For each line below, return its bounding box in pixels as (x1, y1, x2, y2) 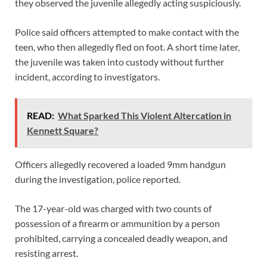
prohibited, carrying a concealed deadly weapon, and (15, 232, 228, 244)
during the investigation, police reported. (15, 173, 181, 185)
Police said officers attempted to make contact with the (15, 26, 239, 38)
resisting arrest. (15, 247, 78, 259)
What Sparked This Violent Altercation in (58, 109, 231, 121)
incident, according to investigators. (15, 70, 160, 82)
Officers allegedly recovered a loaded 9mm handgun (15, 158, 226, 170)
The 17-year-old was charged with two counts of (15, 202, 212, 214)
